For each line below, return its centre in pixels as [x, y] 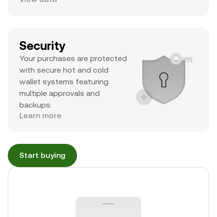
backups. [36, 105]
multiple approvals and [60, 93]
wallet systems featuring [64, 82]
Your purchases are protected [73, 58]
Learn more [40, 116]
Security [42, 46]
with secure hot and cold [64, 70]
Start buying [42, 155]
